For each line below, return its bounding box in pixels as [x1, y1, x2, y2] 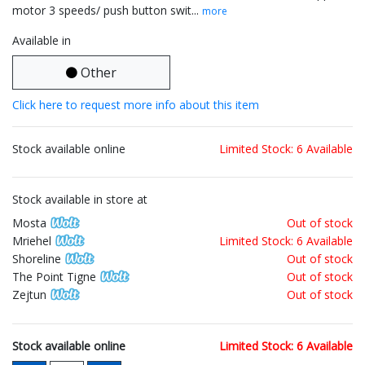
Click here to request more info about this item [12, 97, 259, 113]
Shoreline [12, 251, 61, 267]
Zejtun [12, 287, 46, 303]
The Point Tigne [12, 269, 96, 285]
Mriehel [12, 233, 51, 249]
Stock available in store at [12, 191, 147, 208]
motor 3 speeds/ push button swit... [12, 2, 202, 19]
